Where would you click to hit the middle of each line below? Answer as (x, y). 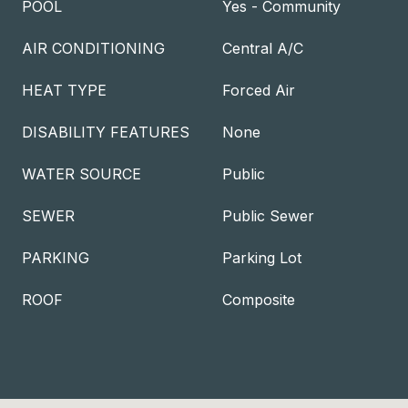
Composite (259, 300)
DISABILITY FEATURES (106, 132)
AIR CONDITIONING (93, 48)
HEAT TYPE (64, 90)
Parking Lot (262, 258)
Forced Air (259, 90)
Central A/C (263, 48)
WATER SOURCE (82, 174)
